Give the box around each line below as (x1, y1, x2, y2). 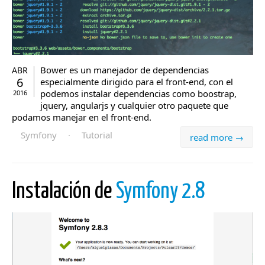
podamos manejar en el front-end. (12, 111, 151, 123)
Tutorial (82, 128, 112, 141)
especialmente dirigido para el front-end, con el (40, 75, 233, 88)
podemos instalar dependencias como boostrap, (40, 87, 237, 99)
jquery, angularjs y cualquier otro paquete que (40, 99, 228, 111)
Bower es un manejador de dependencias (40, 63, 209, 76)
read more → (190, 131, 244, 143)
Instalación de (12, 180, 116, 203)
